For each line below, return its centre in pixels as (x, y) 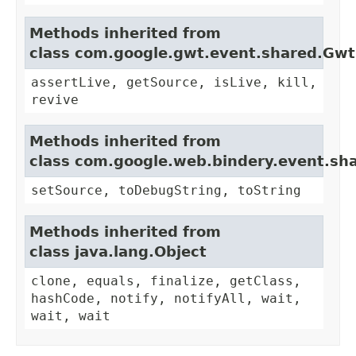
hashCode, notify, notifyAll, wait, (166, 299)
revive (55, 100)
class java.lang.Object (118, 252)
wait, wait (71, 316)
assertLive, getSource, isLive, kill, (174, 83)
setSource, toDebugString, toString (166, 191)
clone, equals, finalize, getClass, (166, 281)
